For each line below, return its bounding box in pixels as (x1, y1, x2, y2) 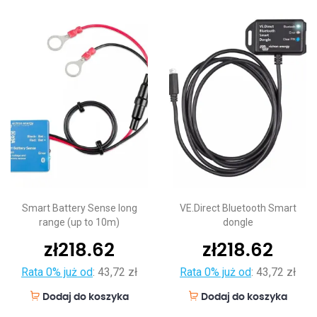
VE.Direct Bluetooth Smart (179, 202, 296, 214)
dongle (222, 217, 253, 229)
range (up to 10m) (39, 217, 120, 229)
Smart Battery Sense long (21, 202, 137, 214)
